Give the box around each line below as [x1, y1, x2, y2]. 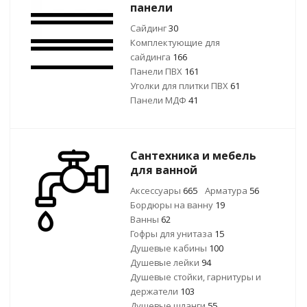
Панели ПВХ [130, 65, 184, 77]
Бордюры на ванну [130, 199, 215, 211]
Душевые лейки [130, 256, 201, 269]
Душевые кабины [130, 242, 209, 254]
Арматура [205, 184, 249, 197]
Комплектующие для [130, 36, 220, 49]
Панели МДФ [130, 94, 188, 106]
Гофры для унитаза [130, 228, 214, 240]
